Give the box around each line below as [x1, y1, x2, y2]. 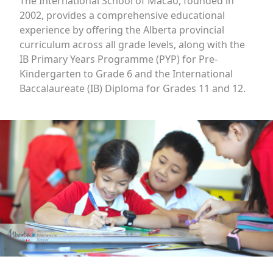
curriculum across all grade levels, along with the [19, 37, 245, 51]
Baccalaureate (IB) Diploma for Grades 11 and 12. [19, 81, 246, 95]
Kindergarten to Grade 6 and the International [19, 66, 233, 80]
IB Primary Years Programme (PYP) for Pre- [19, 52, 218, 66]
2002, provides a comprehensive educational [19, 8, 225, 22]
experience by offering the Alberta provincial [19, 23, 224, 37]
